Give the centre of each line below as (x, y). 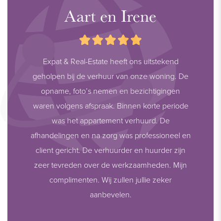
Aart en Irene (110, 16)
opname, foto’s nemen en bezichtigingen (110, 91)
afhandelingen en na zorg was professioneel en (110, 135)
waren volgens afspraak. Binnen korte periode (110, 105)
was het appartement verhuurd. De (110, 120)
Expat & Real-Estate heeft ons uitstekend (110, 61)
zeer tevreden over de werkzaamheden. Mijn (110, 165)
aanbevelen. (110, 194)
